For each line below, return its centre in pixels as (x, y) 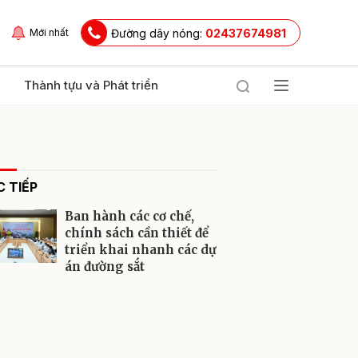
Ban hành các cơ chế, (129, 216)
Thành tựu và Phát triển (91, 85)
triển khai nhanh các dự (141, 250)
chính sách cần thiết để (137, 233)
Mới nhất (49, 32)
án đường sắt (105, 267)
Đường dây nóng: (158, 33)
